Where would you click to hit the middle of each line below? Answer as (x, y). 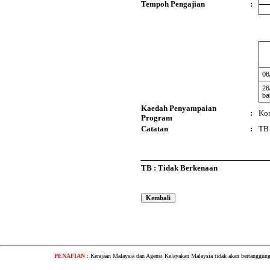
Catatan (155, 129)
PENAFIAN (70, 256)
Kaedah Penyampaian (179, 108)
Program (157, 118)
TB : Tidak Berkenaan (179, 168)
